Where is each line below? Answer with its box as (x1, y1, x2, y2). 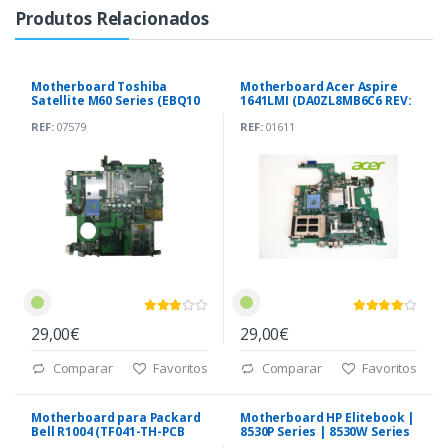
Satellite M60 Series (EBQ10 (31, 92, 201, 110)
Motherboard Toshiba (31, 78, 168, 96)
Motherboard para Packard (31, 409, 201, 427)
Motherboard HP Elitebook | (240, 409, 415, 427)
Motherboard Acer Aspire (240, 78, 398, 96)
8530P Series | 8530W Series (240, 423, 411, 441)
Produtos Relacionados (15, 7, 209, 31)
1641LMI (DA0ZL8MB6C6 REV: (240, 92, 412, 110)
